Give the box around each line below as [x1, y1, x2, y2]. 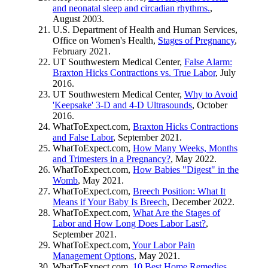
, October [192, 100, 227, 111]
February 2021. [53, 46, 111, 57]
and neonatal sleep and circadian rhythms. [53, 3, 210, 14]
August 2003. [53, 14, 104, 25]
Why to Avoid [184, 89, 237, 100]
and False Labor [53, 132, 113, 143]
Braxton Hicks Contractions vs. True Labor [53, 68, 215, 78]
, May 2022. [170, 154, 217, 165]
